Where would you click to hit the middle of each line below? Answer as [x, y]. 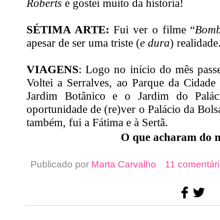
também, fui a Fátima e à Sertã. [97, 122]
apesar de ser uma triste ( [83, 42]
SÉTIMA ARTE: [70, 29]
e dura [155, 42]
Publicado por [61, 164]
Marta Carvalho [124, 164]
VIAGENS [53, 69]
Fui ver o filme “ [154, 29]
